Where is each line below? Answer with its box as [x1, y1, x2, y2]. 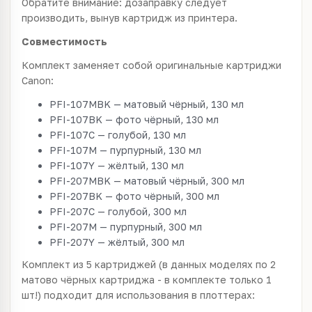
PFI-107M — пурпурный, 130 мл [49, 144, 201, 156]
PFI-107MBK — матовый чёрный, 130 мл [49, 98, 244, 110]
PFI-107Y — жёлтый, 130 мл [49, 159, 184, 171]
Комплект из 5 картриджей [22, 258, 159, 270]
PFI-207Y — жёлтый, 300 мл [49, 236, 185, 248]
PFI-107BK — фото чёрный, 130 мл [49, 114, 219, 125]
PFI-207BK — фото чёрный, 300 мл [49, 190, 219, 202]
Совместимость [22, 36, 107, 47]
